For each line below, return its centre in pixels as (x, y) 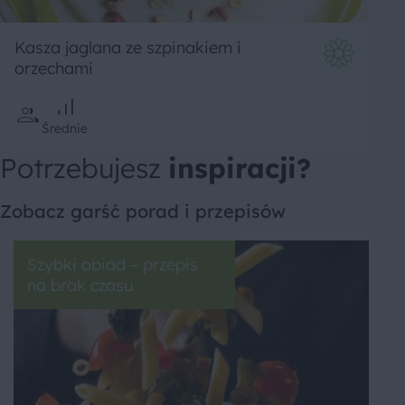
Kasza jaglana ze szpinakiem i (128, 47)
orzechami (54, 68)
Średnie (65, 128)
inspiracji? (240, 168)
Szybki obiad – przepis (113, 264)
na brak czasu (80, 285)
